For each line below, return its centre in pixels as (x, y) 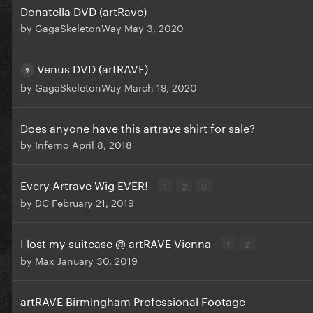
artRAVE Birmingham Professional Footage (133, 300)
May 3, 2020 (154, 28)
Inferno (52, 144)
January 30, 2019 (97, 260)
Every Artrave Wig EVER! (86, 184)
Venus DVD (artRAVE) (93, 68)
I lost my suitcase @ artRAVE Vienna (117, 242)
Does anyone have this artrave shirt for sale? (138, 127)
